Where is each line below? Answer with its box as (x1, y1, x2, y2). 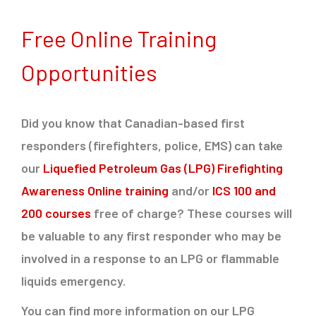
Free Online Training (21, 25, 217, 52)
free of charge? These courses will (94, 205, 292, 221)
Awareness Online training (21, 183, 169, 199)
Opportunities (21, 59, 162, 86)
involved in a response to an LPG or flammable (21, 250, 279, 267)
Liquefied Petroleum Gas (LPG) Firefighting (43, 160, 283, 176)
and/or (169, 183, 212, 199)
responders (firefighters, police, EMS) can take (21, 138, 283, 154)
